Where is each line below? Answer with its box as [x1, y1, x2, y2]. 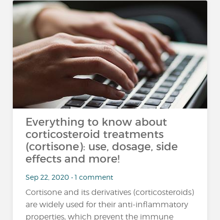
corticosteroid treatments [26, 128, 164, 141]
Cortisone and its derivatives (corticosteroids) [26, 188, 194, 197]
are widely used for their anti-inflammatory [26, 200, 189, 209]
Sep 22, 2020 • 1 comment [26, 172, 113, 181]
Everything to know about [26, 115, 167, 129]
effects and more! [26, 152, 120, 165]
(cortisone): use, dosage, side [26, 140, 178, 153]
